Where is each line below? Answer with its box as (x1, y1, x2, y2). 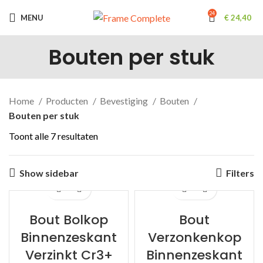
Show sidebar (19, 167, 79, 178)
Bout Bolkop (29, 211, 108, 229)
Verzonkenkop (147, 228, 241, 247)
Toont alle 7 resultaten (9, 130, 98, 141)
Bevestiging (100, 95, 150, 106)
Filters (226, 167, 254, 178)
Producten (46, 95, 90, 106)
